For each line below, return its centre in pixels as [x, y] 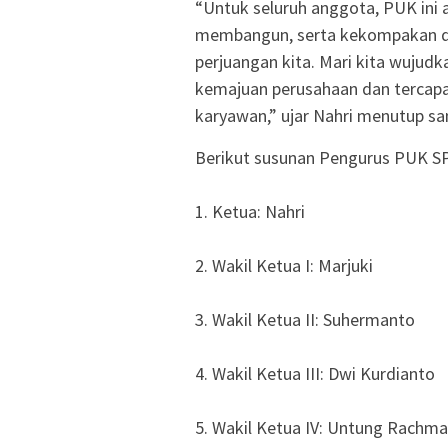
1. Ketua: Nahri [250, 212]
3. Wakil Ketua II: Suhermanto [305, 320]
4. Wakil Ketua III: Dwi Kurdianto [315, 374]
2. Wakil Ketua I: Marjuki [284, 266]
